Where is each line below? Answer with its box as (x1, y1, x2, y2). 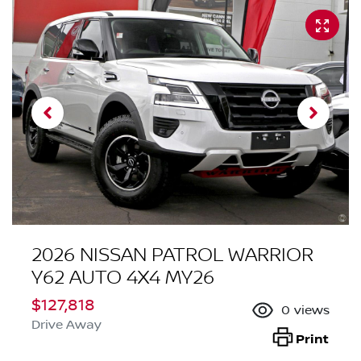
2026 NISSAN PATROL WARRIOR (31, 243, 313, 268)
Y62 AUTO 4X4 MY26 (31, 266, 214, 290)
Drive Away (31, 317, 102, 333)
